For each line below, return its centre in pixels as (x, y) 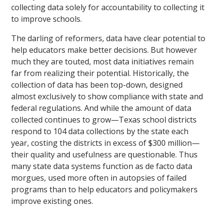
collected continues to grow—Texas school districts (104, 120)
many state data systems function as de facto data (102, 166)
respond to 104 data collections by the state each (100, 132)
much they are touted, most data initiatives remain (102, 62)
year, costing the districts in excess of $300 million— (105, 143)
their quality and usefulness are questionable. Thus (104, 155)
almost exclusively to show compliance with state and (107, 97)
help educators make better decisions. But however (104, 50)
